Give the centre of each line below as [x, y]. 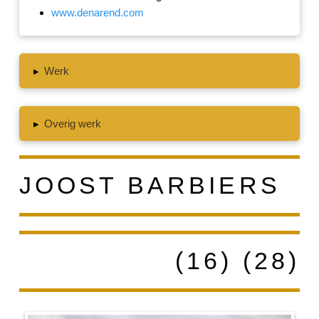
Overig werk [73, 123]
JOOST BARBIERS [150, 185]
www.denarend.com [97, 12]
